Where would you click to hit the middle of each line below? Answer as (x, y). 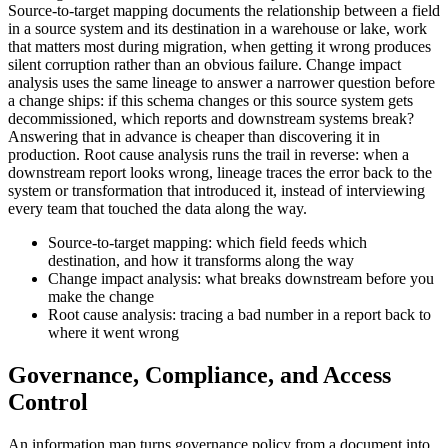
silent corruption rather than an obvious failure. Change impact (204, 65)
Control (48, 401)
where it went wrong (113, 333)
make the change (101, 297)
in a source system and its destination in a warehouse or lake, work (217, 29)
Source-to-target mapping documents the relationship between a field (224, 11)
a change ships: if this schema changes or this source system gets (210, 101)
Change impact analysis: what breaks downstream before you (241, 279)
